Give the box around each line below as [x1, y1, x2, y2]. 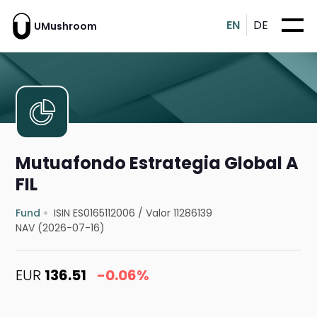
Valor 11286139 [146, 206, 213, 221]
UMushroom [34, 18, 97, 33]
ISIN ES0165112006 [54, 206, 136, 221]
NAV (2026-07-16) [16, 221, 105, 236]
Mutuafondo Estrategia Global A [16, 151, 299, 175]
